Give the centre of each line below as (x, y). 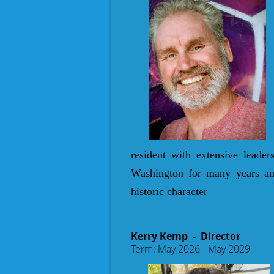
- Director (217, 236)
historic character (169, 191)
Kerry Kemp (161, 236)
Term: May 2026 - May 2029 (191, 249)
